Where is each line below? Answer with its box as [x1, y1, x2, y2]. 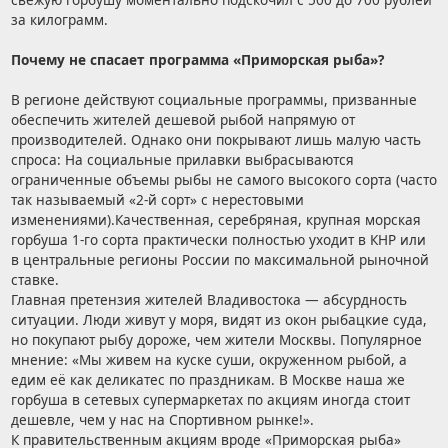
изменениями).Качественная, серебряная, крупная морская [10, 210, 421, 230]
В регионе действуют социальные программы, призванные [10, 90, 417, 110]
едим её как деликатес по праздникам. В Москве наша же [10, 370, 405, 390]
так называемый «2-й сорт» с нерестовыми [10, 190, 304, 210]
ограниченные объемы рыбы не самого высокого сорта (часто [10, 170, 437, 190]
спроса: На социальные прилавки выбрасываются [10, 150, 354, 170]
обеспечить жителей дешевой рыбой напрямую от [10, 110, 355, 130]
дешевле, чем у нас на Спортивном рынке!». [10, 410, 314, 430]
